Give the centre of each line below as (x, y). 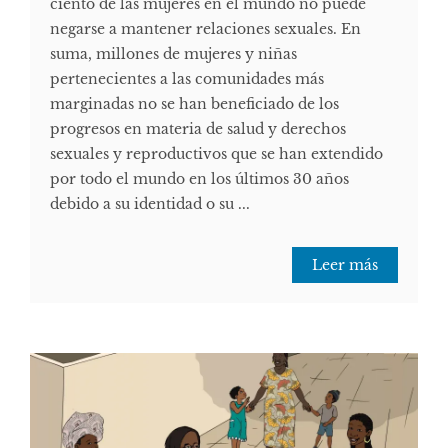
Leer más (345, 265)
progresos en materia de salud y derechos (198, 129)
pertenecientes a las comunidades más (187, 79)
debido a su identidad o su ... (150, 204)
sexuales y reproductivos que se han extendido (216, 154)
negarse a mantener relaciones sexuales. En (205, 29)
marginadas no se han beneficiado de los (194, 104)
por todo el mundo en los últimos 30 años (199, 179)
